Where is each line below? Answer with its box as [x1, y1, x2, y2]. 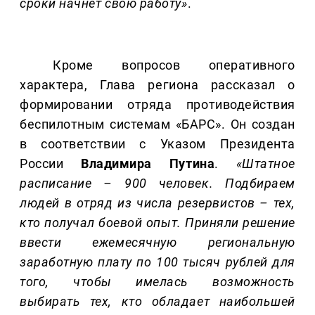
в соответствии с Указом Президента [20, 136, 295, 152]
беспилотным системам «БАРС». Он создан [20, 117, 295, 132]
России [20, 156, 82, 172]
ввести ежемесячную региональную [20, 235, 295, 250]
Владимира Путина [81, 156, 215, 172]
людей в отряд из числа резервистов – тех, [20, 195, 295, 211]
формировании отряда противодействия [20, 97, 295, 112]
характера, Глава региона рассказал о [20, 77, 295, 93]
